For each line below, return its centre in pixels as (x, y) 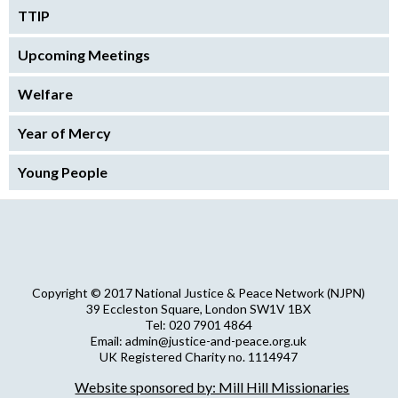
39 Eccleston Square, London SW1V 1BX (199, 309)
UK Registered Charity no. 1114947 (199, 357)
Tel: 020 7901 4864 (199, 325)
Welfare (45, 94)
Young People (63, 172)
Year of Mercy (64, 133)
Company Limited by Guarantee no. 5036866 (199, 373)
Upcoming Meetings (84, 55)
